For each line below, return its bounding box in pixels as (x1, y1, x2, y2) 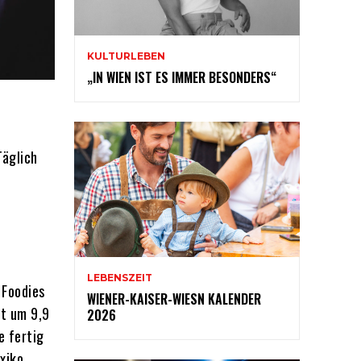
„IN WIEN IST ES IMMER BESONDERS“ (87, 68, 276, 88)
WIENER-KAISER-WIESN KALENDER (87, 289, 261, 309)
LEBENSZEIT (87, 272, 152, 284)
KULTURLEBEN (87, 50, 165, 63)
